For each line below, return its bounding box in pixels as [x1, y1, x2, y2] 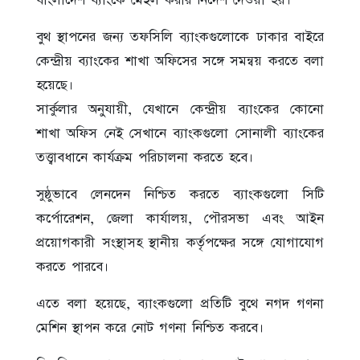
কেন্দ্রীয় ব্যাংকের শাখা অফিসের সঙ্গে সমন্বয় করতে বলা [36, 52, 324, 71]
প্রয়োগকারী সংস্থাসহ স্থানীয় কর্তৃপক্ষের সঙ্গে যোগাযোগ [36, 234, 324, 252]
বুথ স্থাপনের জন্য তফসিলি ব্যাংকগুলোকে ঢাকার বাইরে [36, 28, 324, 47]
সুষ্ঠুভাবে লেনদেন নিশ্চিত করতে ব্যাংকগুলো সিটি [36, 186, 324, 204]
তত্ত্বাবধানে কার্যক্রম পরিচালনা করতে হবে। [36, 149, 253, 167]
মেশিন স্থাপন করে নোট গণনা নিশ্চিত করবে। [36, 319, 264, 337]
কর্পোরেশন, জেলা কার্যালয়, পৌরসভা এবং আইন [36, 210, 324, 228]
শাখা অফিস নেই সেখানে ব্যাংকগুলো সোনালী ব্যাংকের [36, 125, 324, 143]
